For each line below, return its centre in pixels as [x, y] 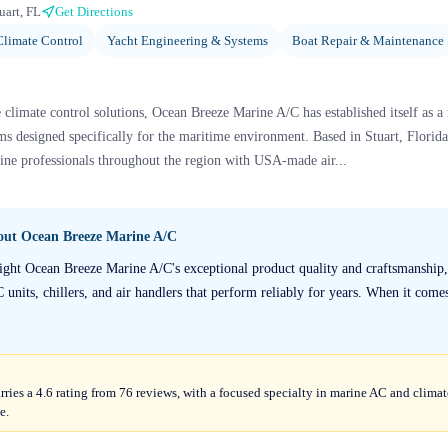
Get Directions [94, 11]
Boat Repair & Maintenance [368, 40]
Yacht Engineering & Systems [187, 40]
